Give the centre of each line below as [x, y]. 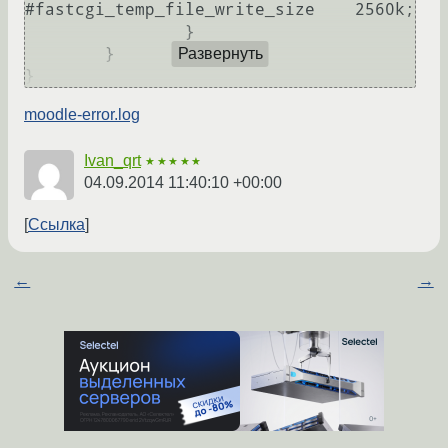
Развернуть [220, 53]
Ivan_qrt [112, 161]
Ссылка [56, 225]
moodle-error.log [82, 115]
